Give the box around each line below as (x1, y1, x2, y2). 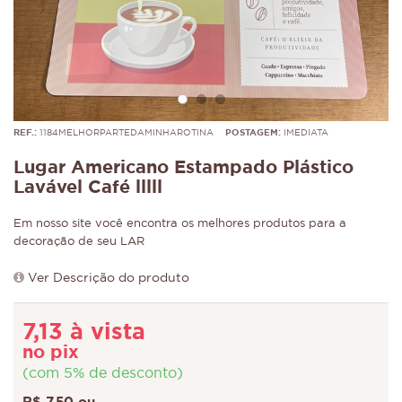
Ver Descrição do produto (28, 272, 189, 284)
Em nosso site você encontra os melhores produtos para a (13, 218, 346, 230)
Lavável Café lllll (13, 179, 162, 197)
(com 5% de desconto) (22, 366, 183, 380)
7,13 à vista (22, 321, 145, 344)
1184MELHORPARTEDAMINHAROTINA (37, 128, 214, 137)
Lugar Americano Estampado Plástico (13, 159, 354, 177)
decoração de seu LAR (13, 236, 144, 248)
